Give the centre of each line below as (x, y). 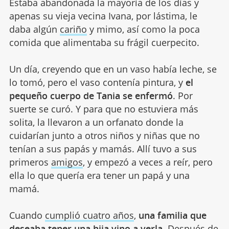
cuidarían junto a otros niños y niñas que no (104, 135)
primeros (30, 162)
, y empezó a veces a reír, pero (147, 162)
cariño (73, 29)
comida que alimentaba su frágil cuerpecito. (104, 42)
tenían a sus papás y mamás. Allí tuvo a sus (103, 148)
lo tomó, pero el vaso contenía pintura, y (97, 82)
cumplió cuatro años (89, 215)
